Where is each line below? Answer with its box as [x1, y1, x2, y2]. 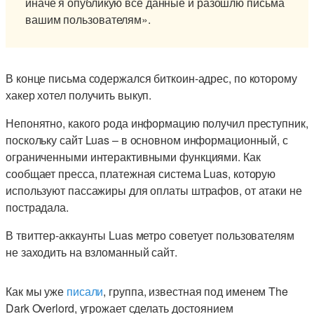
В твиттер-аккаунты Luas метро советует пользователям [6, 227, 294, 243]
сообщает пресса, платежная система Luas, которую [6, 165, 276, 182]
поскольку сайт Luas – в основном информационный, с [6, 132, 288, 148]
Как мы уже [6, 283, 67, 299]
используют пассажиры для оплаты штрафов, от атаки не [6, 182, 302, 198]
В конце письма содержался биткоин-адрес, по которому [6, 70, 297, 86]
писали [66, 283, 104, 299]
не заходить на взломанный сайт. [6, 244, 177, 260]
